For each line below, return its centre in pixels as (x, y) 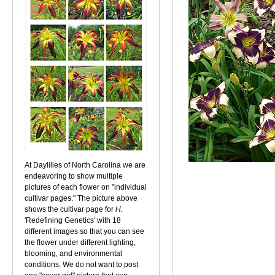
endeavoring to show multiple (74, 176)
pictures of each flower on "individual (86, 187)
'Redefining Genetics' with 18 (73, 220)
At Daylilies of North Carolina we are (85, 165)
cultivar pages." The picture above (81, 198)
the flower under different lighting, (80, 242)
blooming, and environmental (73, 254)
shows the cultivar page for (69, 209)
